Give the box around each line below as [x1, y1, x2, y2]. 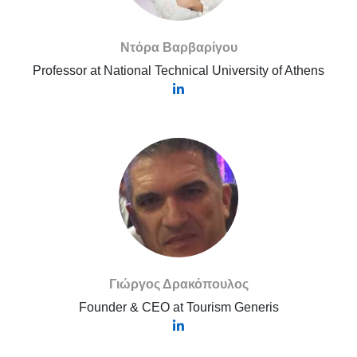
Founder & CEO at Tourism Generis [78, 300, 279, 314]
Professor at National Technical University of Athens [33, 64, 324, 77]
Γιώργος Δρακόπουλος [108, 277, 249, 291]
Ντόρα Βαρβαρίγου [120, 41, 237, 54]
